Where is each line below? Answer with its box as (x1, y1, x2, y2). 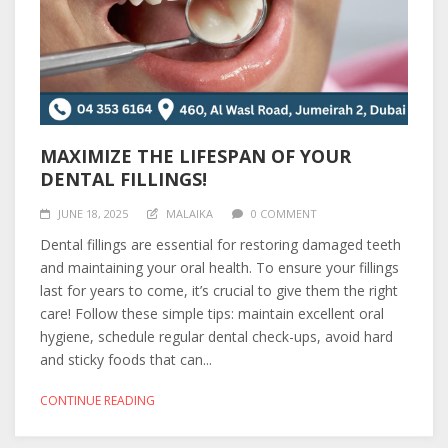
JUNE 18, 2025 (58, 206, 128, 221)
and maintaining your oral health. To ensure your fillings (40, 258, 399, 277)
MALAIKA (166, 206, 213, 221)
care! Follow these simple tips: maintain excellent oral (40, 304, 384, 323)
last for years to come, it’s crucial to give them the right (40, 281, 398, 300)
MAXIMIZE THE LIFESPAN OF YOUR (40, 144, 351, 168)
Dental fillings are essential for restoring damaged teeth (40, 235, 401, 254)
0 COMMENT (251, 206, 317, 221)
